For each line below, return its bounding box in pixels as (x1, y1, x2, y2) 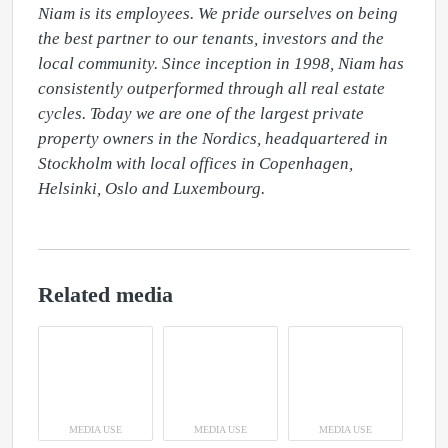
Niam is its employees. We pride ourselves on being (38, 4, 398, 23)
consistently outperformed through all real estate (38, 79, 385, 98)
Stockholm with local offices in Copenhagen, (38, 154, 353, 173)
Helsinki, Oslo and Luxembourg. (38, 179, 265, 198)
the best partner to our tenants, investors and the (38, 29, 384, 48)
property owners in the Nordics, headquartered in (38, 129, 388, 148)
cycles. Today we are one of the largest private (38, 104, 364, 123)
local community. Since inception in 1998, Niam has (38, 54, 404, 73)
